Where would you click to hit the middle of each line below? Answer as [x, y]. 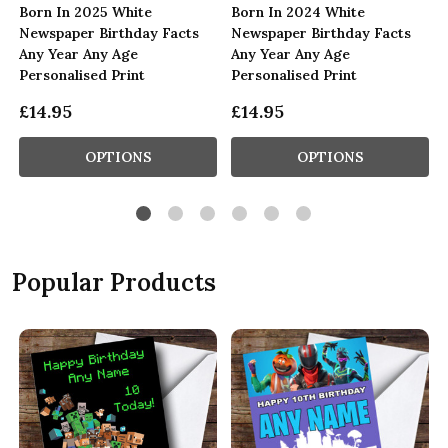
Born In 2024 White [298, 11]
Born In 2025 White [85, 11]
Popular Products [114, 282]
